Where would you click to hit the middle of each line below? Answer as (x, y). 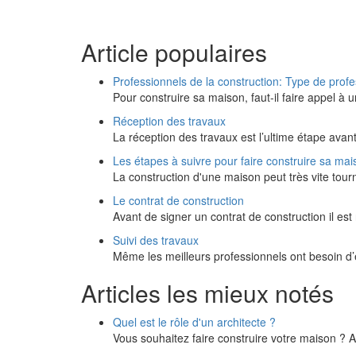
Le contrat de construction (178, 200)
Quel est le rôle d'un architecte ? (194, 322)
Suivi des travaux (156, 240)
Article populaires (174, 52)
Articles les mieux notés (207, 293)
